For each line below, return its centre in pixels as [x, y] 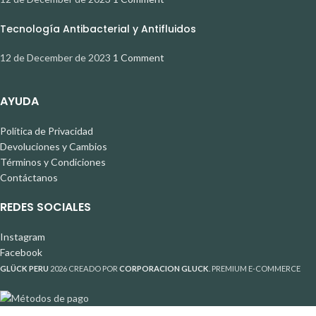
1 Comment [139, 57]
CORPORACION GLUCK [164, 268]
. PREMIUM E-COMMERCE [255, 268]
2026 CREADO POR [85, 268]
